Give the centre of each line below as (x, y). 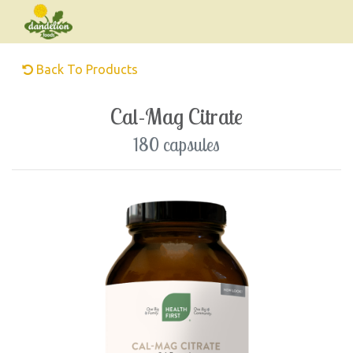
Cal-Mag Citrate (176, 116)
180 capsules (176, 145)
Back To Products (85, 69)
